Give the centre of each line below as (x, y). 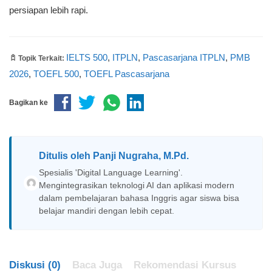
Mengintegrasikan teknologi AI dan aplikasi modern (136, 185)
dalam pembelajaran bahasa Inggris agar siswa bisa (139, 198)
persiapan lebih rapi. (49, 10)
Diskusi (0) (35, 264)
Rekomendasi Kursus (185, 264)
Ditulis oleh (66, 155)
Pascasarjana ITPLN (184, 57)
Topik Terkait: (41, 58)
